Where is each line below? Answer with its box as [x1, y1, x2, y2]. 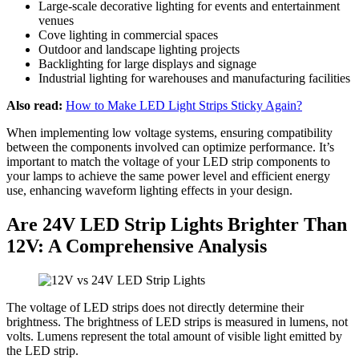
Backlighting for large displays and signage [38, 56, 256, 71]
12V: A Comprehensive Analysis [6, 235, 267, 256]
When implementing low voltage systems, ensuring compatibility [6, 125, 333, 139]
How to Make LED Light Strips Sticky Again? [66, 98, 302, 112]
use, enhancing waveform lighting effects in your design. [6, 183, 292, 197]
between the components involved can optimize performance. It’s [6, 139, 334, 154]
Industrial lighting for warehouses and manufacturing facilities [38, 71, 350, 85]
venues [38, 13, 74, 27]
